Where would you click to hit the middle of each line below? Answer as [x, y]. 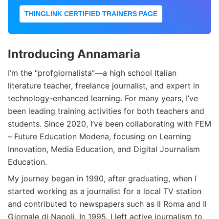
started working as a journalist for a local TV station [105, 191]
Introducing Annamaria [74, 54]
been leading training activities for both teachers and [106, 111]
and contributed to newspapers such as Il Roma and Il [107, 204]
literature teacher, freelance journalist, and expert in [104, 85]
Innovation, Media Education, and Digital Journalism [104, 149]
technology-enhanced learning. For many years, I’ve [103, 98]
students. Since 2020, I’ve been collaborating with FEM [109, 123]
